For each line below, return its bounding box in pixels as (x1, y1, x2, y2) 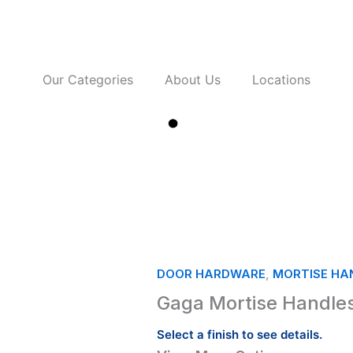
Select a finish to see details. (157, 326, 322, 342)
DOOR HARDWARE (157, 266, 266, 281)
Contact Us (146, 184, 207, 199)
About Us (165, 72, 221, 87)
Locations (252, 72, 310, 87)
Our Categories (43, 72, 133, 87)
